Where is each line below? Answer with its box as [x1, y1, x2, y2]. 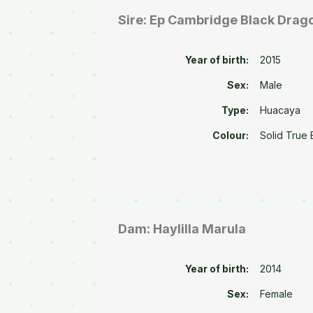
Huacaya [260, 104, 301, 117]
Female [260, 287, 293, 300]
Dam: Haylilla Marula [118, 221, 247, 236]
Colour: [212, 129, 249, 142]
